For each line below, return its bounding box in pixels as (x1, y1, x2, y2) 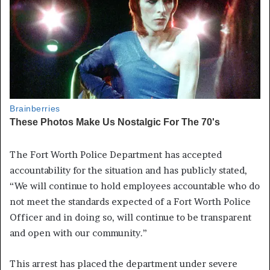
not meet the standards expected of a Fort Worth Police (10, 195, 251, 207)
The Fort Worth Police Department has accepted (10, 148, 222, 160)
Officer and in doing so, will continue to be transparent (10, 211, 251, 223)
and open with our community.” (10, 227, 147, 239)
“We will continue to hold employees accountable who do (10, 180, 260, 192)
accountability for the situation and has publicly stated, (10, 164, 247, 176)
